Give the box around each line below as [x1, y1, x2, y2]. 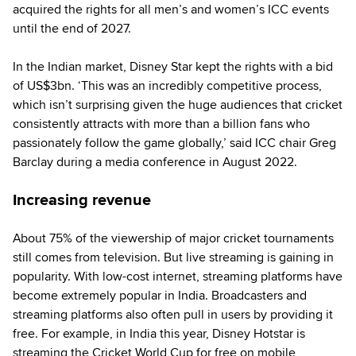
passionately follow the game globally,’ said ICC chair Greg [13, 134, 336, 151]
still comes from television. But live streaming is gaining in [13, 249, 334, 265]
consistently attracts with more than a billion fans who [13, 115, 310, 132]
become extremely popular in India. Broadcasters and [13, 287, 307, 304]
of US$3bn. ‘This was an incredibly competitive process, [13, 77, 322, 94]
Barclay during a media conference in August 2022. [13, 153, 297, 170]
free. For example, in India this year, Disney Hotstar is [13, 325, 305, 342]
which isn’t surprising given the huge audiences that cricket [13, 96, 342, 113]
